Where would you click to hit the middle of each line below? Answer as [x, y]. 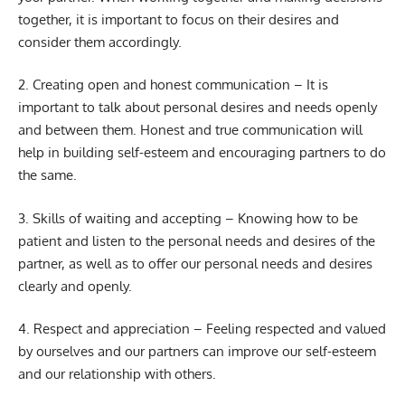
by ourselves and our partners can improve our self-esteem [197, 352]
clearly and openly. [75, 286]
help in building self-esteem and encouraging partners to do [202, 153]
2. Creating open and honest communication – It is [173, 85]
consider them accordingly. [100, 42]
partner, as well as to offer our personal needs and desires [195, 263]
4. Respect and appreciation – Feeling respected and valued [202, 329]
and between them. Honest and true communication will [190, 130]
